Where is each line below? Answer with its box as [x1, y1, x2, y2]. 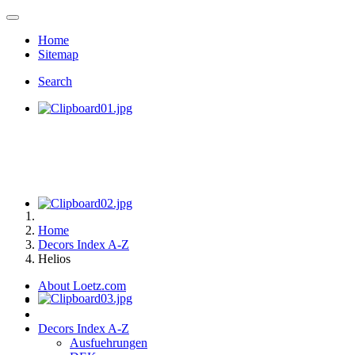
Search [38, 74, 72, 88]
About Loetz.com [38, 279, 126, 292]
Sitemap [38, 48, 78, 61]
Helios [38, 252, 71, 265]
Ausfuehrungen [70, 336, 147, 349]
